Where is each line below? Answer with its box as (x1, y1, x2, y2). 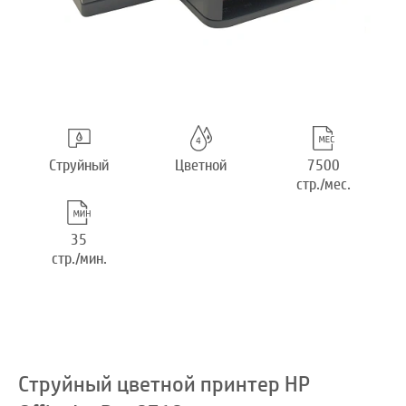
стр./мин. (51, 249, 107, 269)
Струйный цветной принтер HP (18, 370, 310, 400)
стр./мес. (295, 175, 351, 195)
